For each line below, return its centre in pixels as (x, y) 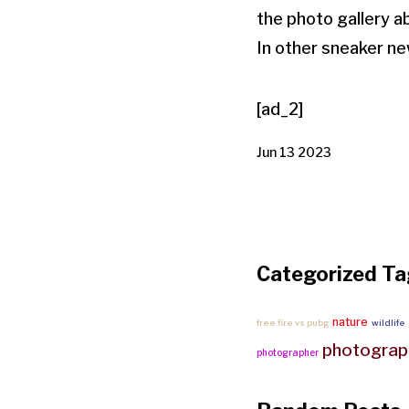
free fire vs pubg (293, 323)
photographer (288, 353)
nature (350, 322)
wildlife (388, 323)
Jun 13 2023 (294, 152)
